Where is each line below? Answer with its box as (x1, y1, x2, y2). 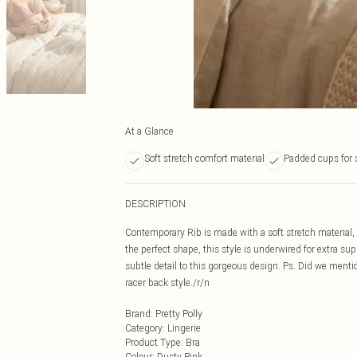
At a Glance (125, 125, 174, 137)
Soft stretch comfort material (144, 152, 265, 164)
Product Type (125, 336, 181, 348)
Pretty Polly (155, 308, 202, 320)
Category (125, 322, 163, 334)
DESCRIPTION (125, 198, 186, 210)
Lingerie (167, 322, 201, 334)
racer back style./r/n (125, 277, 210, 288)
